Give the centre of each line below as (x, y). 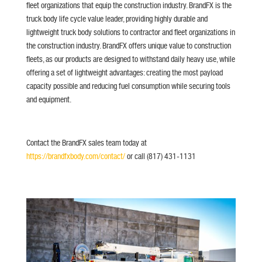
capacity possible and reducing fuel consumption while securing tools (128, 86)
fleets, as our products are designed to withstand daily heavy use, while (130, 59)
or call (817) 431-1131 (160, 156)
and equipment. (49, 99)
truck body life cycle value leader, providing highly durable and (117, 18)
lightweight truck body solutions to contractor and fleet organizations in (130, 32)
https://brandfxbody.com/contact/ (75, 156)
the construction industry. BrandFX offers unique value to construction (128, 45)
